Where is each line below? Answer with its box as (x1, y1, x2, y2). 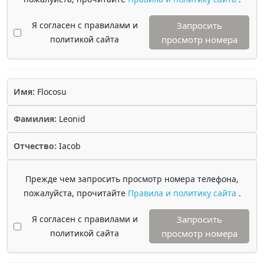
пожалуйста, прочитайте (23, 187, 128, 199)
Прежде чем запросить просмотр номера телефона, (25, 173, 239, 184)
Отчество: (14, 140, 57, 151)
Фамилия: (14, 113, 57, 124)
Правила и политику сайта (127, 187, 239, 199)
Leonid (57, 113, 85, 124)
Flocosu (35, 86, 67, 97)
